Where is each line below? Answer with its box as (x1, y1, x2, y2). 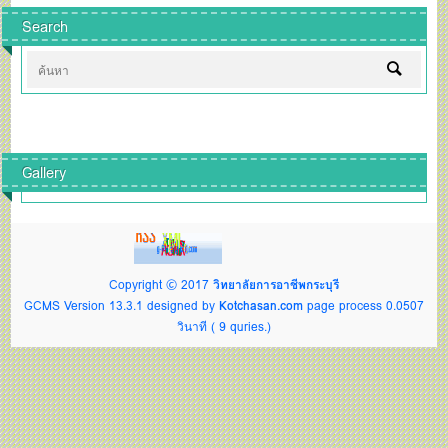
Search (22, 15, 69, 39)
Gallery (22, 161, 67, 185)
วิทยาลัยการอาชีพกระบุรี (213, 275, 339, 295)
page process (303, 296, 386, 316)
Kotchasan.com (219, 296, 303, 316)
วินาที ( (177, 317, 219, 337)
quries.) (226, 317, 271, 337)
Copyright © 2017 (109, 275, 213, 295)
